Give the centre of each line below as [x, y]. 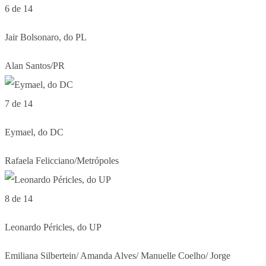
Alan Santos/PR [35, 65]
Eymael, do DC [34, 132]
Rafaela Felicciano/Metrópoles [62, 160]
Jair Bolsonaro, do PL [46, 37]
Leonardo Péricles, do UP [53, 227]
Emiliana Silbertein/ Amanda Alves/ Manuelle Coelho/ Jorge [118, 255]
